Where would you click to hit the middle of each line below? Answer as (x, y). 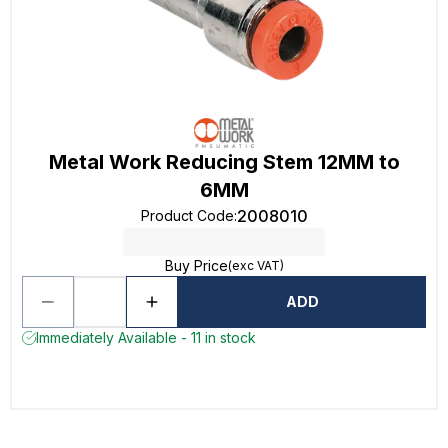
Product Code (187, 215)
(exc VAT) (255, 265)
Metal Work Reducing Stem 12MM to (224, 162)
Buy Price (196, 265)
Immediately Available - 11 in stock (146, 337)
